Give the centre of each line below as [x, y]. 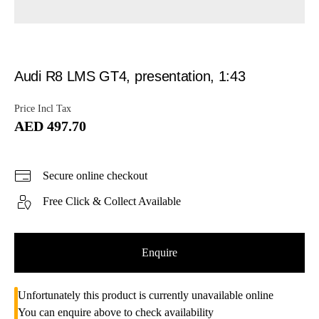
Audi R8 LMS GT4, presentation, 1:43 [130, 76]
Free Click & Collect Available [112, 201]
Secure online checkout [95, 175]
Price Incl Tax [43, 108]
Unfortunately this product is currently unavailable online [146, 295]
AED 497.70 [50, 126]
